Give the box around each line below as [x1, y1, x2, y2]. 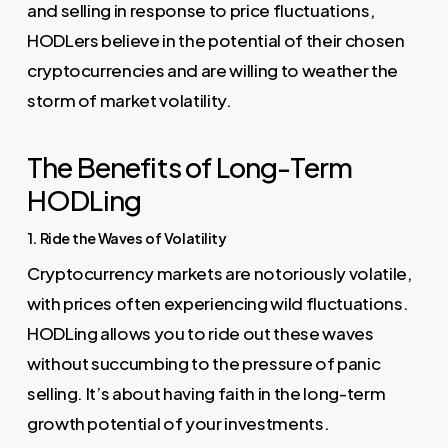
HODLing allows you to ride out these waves [26, 322, 374, 345]
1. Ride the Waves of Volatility [26, 229, 227, 248]
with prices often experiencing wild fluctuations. [26, 292, 409, 315]
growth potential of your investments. [26, 412, 330, 435]
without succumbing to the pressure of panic [26, 352, 381, 375]
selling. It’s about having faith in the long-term [26, 382, 386, 405]
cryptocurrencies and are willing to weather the [26, 58, 398, 81]
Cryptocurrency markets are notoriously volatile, [26, 262, 412, 285]
